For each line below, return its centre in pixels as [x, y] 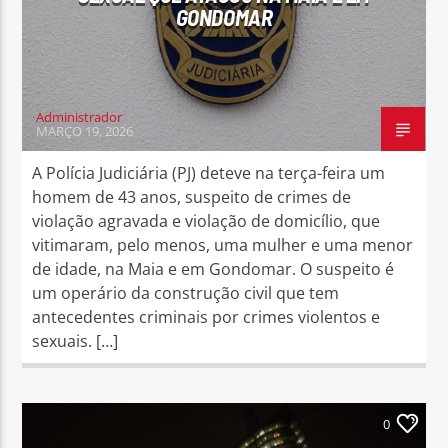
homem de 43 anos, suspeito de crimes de [192, 196]
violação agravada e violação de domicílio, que [206, 220]
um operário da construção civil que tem [186, 292]
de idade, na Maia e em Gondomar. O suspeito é [213, 268]
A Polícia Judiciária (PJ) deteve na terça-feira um [209, 172]
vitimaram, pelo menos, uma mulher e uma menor [223, 244]
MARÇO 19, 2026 [85, 130]
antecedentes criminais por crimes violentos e [206, 316]
